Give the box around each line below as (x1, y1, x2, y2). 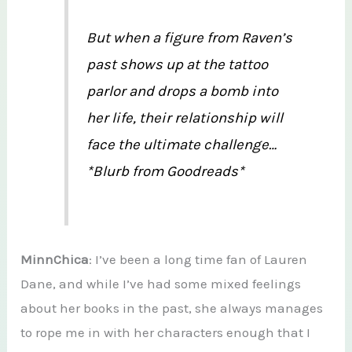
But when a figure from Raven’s (86, 28, 292, 46)
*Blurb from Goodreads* (86, 162, 244, 180)
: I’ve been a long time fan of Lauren (89, 251, 308, 268)
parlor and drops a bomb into (86, 82, 278, 100)
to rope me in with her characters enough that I (20, 324, 311, 341)
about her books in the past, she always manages (20, 300, 324, 317)
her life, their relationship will (86, 108, 283, 126)
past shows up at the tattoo (86, 55, 268, 73)
